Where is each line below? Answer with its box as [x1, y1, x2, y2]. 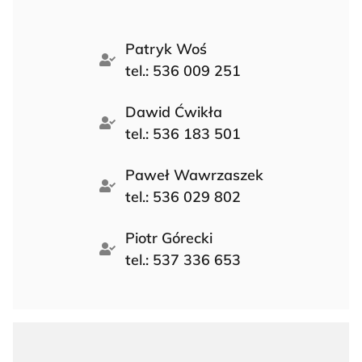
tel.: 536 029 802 [124, 187, 241, 207]
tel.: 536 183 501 [124, 124, 241, 144]
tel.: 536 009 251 [124, 61, 241, 81]
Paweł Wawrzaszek [124, 166, 263, 185]
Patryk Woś [124, 40, 207, 59]
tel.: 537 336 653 [124, 250, 241, 270]
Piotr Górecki [124, 229, 213, 248]
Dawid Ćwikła [124, 103, 222, 122]
